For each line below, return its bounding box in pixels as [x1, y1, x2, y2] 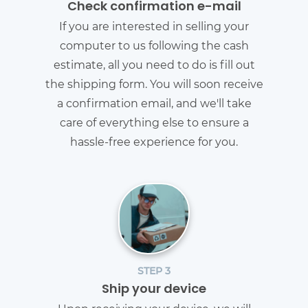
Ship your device [102, 279, 206, 301]
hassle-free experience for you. [70, 134, 238, 149]
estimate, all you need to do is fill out [53, 57, 255, 72]
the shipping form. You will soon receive [45, 76, 263, 91]
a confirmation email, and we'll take [56, 96, 252, 111]
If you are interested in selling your [59, 19, 249, 34]
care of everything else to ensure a [59, 115, 249, 130]
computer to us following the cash [59, 38, 249, 53]
